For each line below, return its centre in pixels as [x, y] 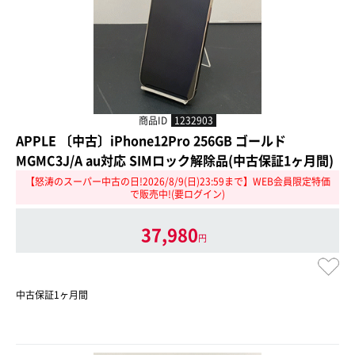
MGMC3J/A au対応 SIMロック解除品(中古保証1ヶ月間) [175, 160]
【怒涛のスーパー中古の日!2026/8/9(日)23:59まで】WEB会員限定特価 [177, 181]
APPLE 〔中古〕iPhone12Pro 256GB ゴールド [151, 140]
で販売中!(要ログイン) [177, 194]
